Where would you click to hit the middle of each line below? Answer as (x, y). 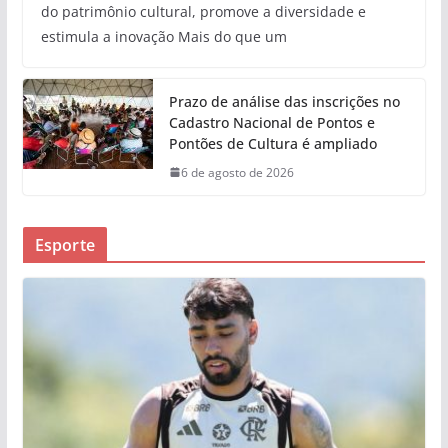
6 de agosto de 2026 (237, 172)
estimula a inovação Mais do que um (163, 36)
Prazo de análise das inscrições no (284, 101)
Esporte (64, 244)
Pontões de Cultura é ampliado (272, 143)
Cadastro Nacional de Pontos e (271, 122)
